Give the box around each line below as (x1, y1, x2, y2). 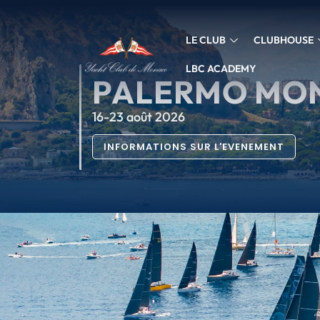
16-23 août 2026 (91, 109, 185, 125)
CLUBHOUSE (253, 34, 314, 46)
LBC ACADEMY (186, 62, 257, 75)
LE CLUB (186, 34, 226, 46)
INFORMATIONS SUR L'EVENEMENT (103, 140, 284, 154)
